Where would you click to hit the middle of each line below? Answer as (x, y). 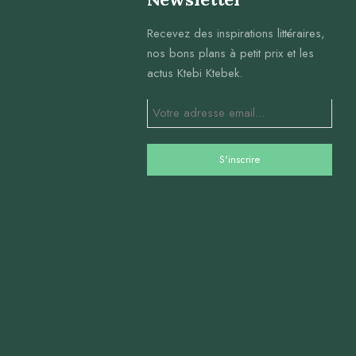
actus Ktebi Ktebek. (194, 73)
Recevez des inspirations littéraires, (236, 33)
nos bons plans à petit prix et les (230, 53)
